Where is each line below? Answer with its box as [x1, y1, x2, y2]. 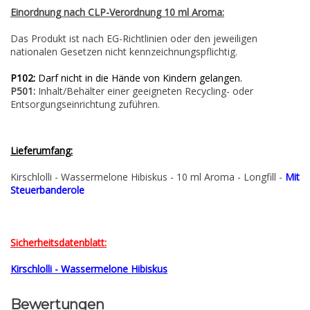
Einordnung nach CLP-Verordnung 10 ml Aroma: [10, 6, 224, 19]
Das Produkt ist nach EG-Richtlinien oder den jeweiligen [10, 32, 257, 46]
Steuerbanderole [10, 183, 84, 197]
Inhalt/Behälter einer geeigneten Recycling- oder [35, 84, 253, 98]
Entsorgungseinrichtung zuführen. [10, 98, 160, 111]
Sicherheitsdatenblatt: [10, 236, 107, 250]
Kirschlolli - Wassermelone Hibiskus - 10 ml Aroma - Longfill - [10, 170, 285, 184]
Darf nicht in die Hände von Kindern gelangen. [38, 71, 242, 85]
